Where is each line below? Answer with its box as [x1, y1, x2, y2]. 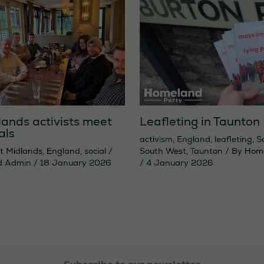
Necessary [151, 193, 202, 206]
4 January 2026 [146, 157, 213, 169]
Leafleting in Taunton [139, 114, 260, 130]
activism [139, 134, 173, 145]
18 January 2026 [39, 157, 111, 169]
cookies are [151, 225, 201, 237]
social [84, 146, 106, 157]
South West [139, 146, 186, 157]
